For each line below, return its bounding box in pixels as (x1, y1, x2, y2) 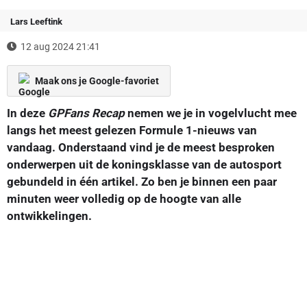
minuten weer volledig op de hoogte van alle (7, 191, 241, 206)
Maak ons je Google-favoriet (35, 75, 159, 86)
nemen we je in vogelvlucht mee (125, 106, 297, 120)
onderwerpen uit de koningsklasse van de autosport (7, 157, 282, 171)
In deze (7, 106, 48, 120)
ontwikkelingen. (7, 208, 92, 223)
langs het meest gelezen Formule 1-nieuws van (7, 123, 257, 137)
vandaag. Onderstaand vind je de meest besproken (7, 140, 275, 154)
